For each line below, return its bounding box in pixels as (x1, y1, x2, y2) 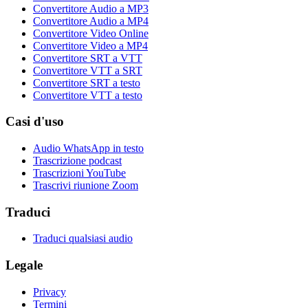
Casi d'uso (5, 114, 64, 129)
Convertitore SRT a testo (33, 76, 140, 89)
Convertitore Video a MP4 (33, 39, 148, 52)
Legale (5, 258, 43, 273)
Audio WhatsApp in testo (33, 142, 144, 154)
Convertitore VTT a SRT (33, 64, 142, 76)
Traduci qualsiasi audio (33, 232, 133, 245)
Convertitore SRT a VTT (33, 52, 142, 64)
